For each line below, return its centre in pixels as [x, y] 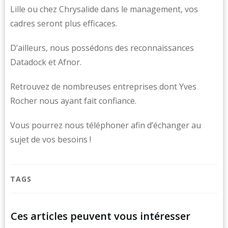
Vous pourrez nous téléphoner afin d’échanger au [106, 125]
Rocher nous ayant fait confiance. [73, 101]
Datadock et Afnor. [46, 62]
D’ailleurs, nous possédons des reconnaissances [102, 48]
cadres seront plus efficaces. [64, 23]
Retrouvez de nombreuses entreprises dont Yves [103, 87]
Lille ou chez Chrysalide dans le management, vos [104, 9]
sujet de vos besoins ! [51, 139]
